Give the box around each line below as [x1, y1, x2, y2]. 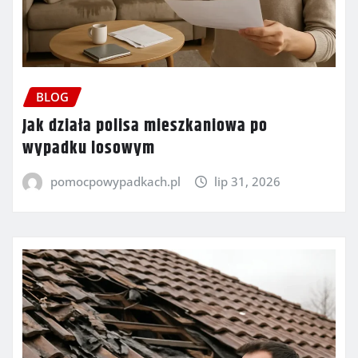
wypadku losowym [22, 134, 155, 162]
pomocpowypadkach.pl [50, 173, 181, 189]
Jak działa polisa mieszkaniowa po [22, 112, 268, 140]
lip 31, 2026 [214, 173, 281, 189]
